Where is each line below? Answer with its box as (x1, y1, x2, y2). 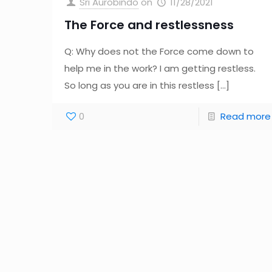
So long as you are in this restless (64, 79, 215, 92)
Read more (220, 110, 271, 123)
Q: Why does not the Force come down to (64, 45, 254, 58)
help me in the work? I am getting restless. (64, 62, 256, 75)
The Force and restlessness (64, 16, 234, 34)
